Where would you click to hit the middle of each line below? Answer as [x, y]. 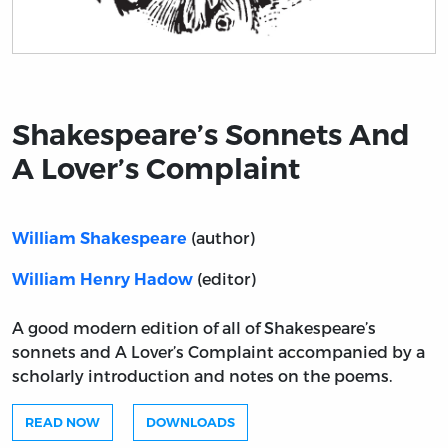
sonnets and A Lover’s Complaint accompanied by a [218, 352]
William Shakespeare [99, 239]
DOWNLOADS [190, 423]
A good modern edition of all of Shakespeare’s [194, 328]
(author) [221, 238]
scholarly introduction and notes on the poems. [202, 376]
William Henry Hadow [102, 280]
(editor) [224, 279]
